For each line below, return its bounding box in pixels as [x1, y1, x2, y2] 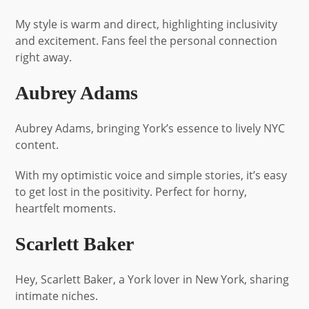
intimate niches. [15, 288, 99, 303]
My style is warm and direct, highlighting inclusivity [15, 16, 278, 32]
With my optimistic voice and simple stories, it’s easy [15, 167, 288, 183]
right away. [15, 49, 72, 65]
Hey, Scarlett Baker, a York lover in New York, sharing [15, 271, 290, 287]
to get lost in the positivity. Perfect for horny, [15, 183, 248, 199]
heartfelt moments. [15, 200, 117, 216]
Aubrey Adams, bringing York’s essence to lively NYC [15, 120, 286, 136]
